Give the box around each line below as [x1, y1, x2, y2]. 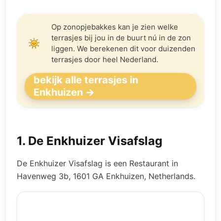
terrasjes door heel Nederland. [51, 55, 158, 64]
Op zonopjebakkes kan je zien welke [51, 22, 178, 32]
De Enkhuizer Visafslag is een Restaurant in [17, 158, 178, 168]
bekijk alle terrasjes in [34, 74, 138, 86]
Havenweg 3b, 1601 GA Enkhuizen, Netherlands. [17, 171, 195, 181]
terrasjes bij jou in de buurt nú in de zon [51, 33, 191, 42]
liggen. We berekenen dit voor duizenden [51, 44, 195, 53]
